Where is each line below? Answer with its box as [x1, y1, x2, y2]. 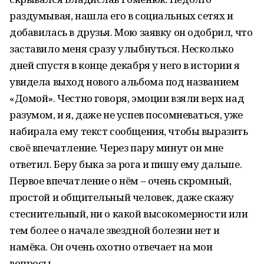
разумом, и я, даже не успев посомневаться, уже [9, 108, 243, 121]
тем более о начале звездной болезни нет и [9, 223, 220, 237]
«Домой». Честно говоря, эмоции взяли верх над [9, 91, 245, 105]
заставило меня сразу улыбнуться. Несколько [9, 42, 234, 55]
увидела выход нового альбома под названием [9, 75, 239, 88]
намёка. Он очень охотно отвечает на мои [9, 240, 213, 253]
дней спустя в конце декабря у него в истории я [9, 58, 240, 72]
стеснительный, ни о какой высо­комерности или [9, 207, 248, 220]
